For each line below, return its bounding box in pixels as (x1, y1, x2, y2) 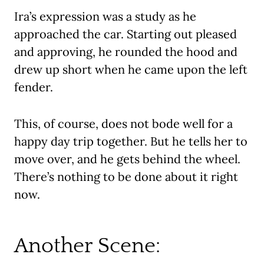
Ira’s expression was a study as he (14, 9, 196, 24)
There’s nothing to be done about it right (14, 169, 238, 184)
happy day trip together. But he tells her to (14, 134, 247, 149)
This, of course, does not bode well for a (14, 116, 233, 131)
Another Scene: (14, 234, 160, 258)
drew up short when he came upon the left (14, 62, 247, 77)
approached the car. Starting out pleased (14, 27, 237, 42)
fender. (14, 80, 53, 95)
